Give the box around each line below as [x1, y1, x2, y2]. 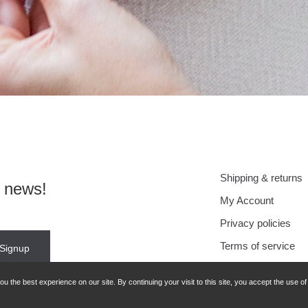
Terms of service [219, 240, 295, 252]
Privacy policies [219, 217, 291, 229]
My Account [219, 195, 274, 206]
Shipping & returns [219, 172, 302, 184]
